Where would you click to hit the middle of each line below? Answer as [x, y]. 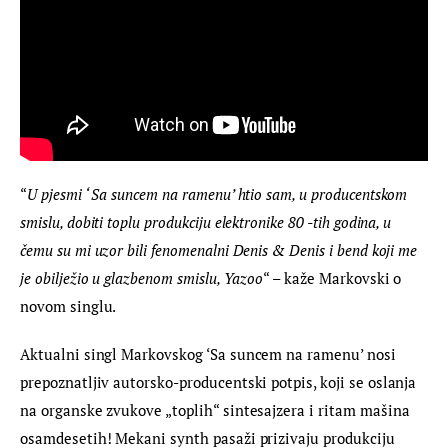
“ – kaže [291, 278]
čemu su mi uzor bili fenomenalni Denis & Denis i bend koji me [221, 250]
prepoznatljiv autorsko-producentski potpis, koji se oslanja [220, 381]
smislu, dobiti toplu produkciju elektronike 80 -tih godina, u [208, 222]
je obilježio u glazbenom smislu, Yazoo [142, 278]
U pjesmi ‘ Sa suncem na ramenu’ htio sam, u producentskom [219, 194]
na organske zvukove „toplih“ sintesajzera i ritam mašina [217, 409]
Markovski [354, 278]
